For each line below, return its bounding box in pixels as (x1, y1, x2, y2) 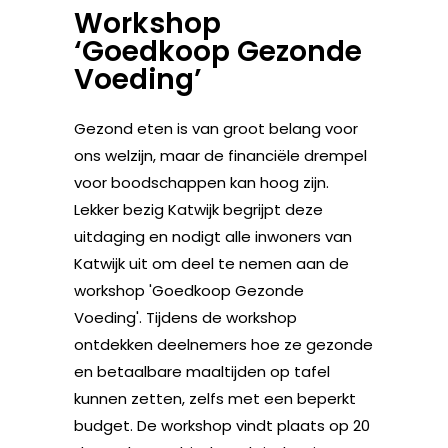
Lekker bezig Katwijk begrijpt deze (74, 198, 323, 220)
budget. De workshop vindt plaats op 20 (74, 414, 370, 436)
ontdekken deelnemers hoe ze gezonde (74, 333, 373, 355)
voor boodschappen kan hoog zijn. (74, 171, 329, 193)
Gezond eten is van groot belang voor (74, 117, 358, 139)
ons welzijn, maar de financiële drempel (74, 144, 367, 166)
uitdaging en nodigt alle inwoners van (74, 225, 352, 247)
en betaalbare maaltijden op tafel (74, 360, 330, 382)
